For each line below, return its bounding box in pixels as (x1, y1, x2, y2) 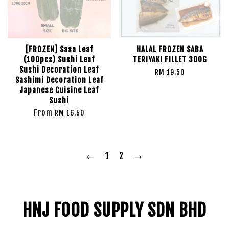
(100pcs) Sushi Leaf (24, 55, 95, 64)
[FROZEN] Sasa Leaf (25, 44, 93, 54)
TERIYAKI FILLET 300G (132, 55, 207, 64)
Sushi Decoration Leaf (19, 65, 99, 75)
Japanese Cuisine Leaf (19, 85, 99, 95)
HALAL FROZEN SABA (136, 44, 203, 54)
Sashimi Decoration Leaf (15, 75, 103, 85)
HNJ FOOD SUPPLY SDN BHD (22, 199, 207, 221)
